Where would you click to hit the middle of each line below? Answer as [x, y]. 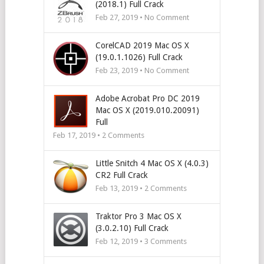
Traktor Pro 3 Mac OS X [138, 216]
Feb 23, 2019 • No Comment [142, 70]
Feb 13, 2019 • [120, 188]
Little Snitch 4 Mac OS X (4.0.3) [152, 163]
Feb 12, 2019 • [120, 241]
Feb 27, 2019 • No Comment [142, 17]
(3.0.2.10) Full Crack [132, 228]
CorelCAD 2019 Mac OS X [142, 45]
